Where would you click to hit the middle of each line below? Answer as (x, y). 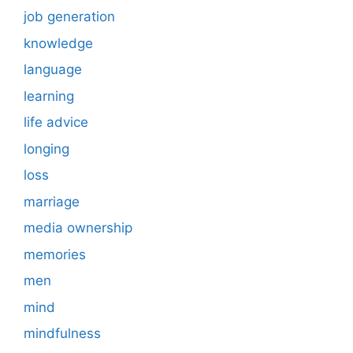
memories (55, 254)
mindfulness (62, 334)
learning (49, 96)
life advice (56, 123)
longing (46, 149)
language (53, 70)
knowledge (58, 43)
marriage (52, 201)
